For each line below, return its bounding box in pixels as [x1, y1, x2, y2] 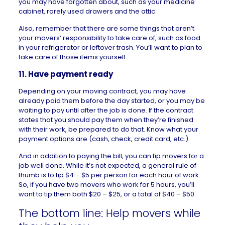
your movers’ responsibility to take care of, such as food [18, 33, 200, 43]
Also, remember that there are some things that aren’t [18, 24, 194, 33]
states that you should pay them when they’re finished [18, 115, 193, 125]
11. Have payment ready [18, 69, 113, 79]
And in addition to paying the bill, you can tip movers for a [18, 151, 204, 161]
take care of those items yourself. [18, 52, 127, 62]
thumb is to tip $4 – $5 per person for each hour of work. [18, 170, 200, 180]
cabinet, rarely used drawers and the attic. [18, 7, 157, 16]
